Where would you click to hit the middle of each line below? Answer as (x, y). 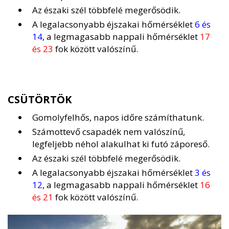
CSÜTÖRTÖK (40, 100)
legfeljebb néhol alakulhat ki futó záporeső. (121, 144)
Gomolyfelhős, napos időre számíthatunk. (118, 118)
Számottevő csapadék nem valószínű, (109, 132)
